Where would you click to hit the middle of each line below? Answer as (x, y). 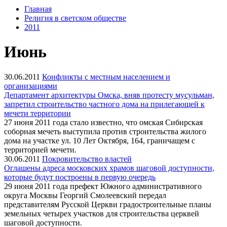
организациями (31, 86)
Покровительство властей (87, 159)
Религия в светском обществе (75, 18)
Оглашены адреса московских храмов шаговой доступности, (109, 168)
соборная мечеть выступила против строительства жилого (105, 131)
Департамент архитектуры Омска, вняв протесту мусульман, (109, 95)
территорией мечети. (42, 149)
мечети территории (37, 113)
